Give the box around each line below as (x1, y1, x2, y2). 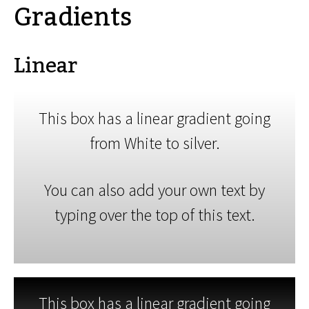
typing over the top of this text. (54, 204, 255, 226)
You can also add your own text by (44, 179, 265, 201)
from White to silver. (89, 132, 220, 154)
